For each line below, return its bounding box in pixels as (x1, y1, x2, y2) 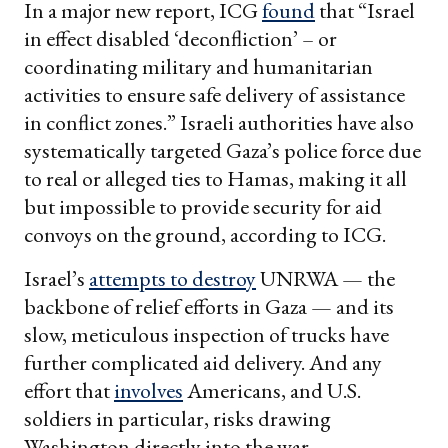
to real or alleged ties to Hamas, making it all (24, 163, 407, 193)
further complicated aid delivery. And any (24, 347, 382, 377)
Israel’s (24, 263, 89, 293)
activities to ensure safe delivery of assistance (24, 79, 405, 109)
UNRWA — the (256, 263, 395, 293)
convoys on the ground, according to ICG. (24, 219, 386, 249)
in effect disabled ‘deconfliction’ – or (24, 23, 337, 53)
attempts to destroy (89, 263, 256, 293)
